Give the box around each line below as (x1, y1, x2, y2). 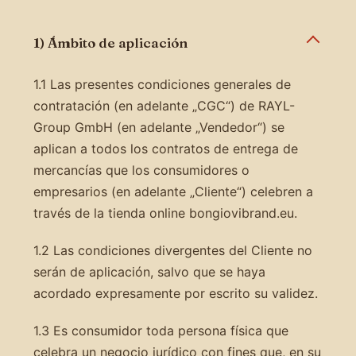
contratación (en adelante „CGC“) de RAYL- (33, 97, 295, 114)
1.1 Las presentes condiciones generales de (33, 75, 291, 92)
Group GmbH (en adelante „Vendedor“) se (33, 118, 284, 135)
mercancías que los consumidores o (33, 161, 250, 178)
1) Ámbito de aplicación (33, 33, 188, 51)
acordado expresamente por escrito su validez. (33, 284, 318, 301)
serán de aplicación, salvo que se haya (33, 263, 265, 280)
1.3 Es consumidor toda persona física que (33, 322, 288, 339)
